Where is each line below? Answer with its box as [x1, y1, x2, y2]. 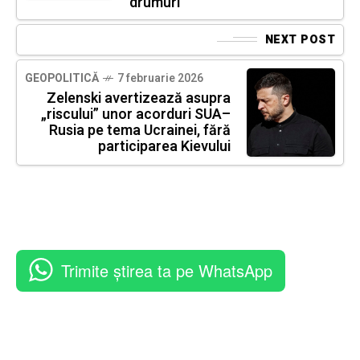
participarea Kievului [98, 135, 231, 157]
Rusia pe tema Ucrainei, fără [49, 119, 231, 141]
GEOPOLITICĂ [25, 69, 99, 87]
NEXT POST [264, 31, 335, 48]
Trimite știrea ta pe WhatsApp [61, 258, 272, 282]
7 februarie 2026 [117, 69, 203, 87]
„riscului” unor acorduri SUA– [41, 103, 231, 125]
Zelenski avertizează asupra [47, 87, 231, 109]
